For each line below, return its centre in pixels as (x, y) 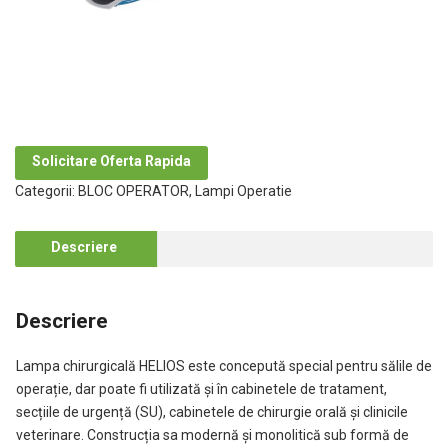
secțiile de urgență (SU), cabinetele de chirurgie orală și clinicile (212, 412)
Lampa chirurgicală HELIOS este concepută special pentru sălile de (224, 366)
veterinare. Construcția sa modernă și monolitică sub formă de (212, 435)
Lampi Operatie (243, 191)
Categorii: (46, 191)
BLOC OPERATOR (133, 191)
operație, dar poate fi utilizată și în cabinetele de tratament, (201, 389)
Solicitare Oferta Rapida (111, 161)
